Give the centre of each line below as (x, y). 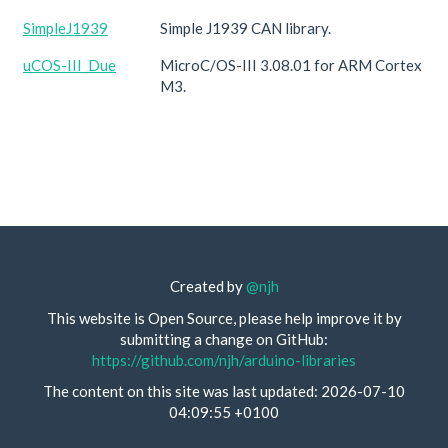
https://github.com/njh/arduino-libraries (224, 359)
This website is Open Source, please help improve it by (224, 317)
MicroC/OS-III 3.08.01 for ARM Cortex (291, 65)
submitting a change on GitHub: (224, 338)
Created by (207, 286)
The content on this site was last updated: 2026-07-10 (224, 391)
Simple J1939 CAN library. (245, 28)
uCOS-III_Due (69, 65)
